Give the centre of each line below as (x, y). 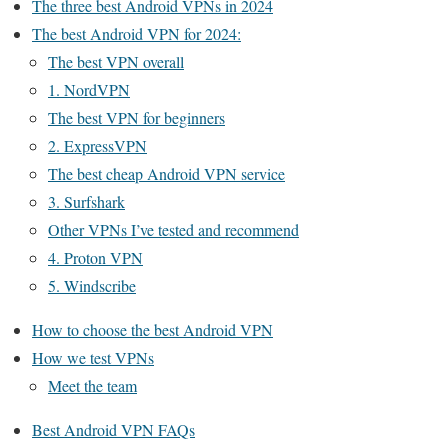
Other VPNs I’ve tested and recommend (173, 229)
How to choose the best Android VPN (152, 329)
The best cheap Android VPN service (166, 173)
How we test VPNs (93, 357)
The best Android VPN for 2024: (136, 33)
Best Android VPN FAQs (113, 429)
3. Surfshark (86, 201)
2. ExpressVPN (97, 145)
